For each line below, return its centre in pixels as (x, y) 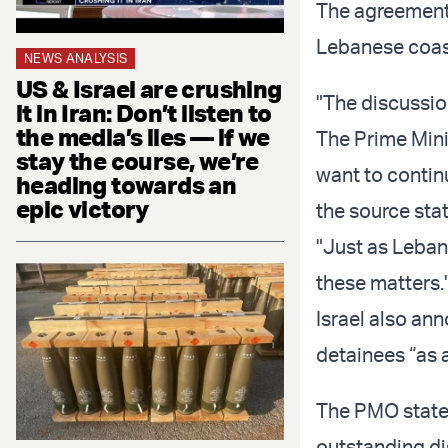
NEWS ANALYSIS (76, 57)
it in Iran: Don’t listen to (144, 112)
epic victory (82, 208)
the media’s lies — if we (143, 136)
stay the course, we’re (137, 160)
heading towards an (126, 184)
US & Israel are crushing (149, 88)
